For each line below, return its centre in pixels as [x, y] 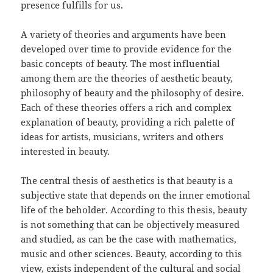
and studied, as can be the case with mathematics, [129, 239]
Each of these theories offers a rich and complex [126, 108]
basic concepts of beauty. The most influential [121, 64]
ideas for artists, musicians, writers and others [122, 137]
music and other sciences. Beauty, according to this [132, 254]
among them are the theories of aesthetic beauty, [127, 78]
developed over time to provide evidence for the [126, 49]
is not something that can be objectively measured [130, 225]
